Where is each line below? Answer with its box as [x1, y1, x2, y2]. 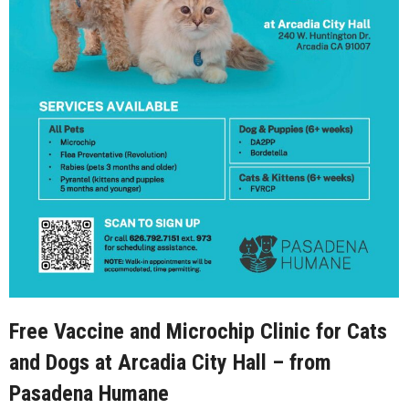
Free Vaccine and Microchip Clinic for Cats [9, 319, 387, 345]
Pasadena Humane [9, 381, 169, 407]
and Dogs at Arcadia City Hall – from [9, 350, 331, 376]
